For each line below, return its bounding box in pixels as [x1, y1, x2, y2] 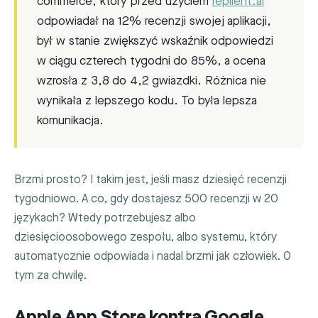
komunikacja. [37, 113, 104, 128]
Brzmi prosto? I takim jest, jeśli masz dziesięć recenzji [14, 172, 287, 187]
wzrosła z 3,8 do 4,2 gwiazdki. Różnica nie [37, 73, 266, 88]
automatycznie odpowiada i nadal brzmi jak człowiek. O [14, 249, 291, 263]
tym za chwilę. [14, 268, 87, 283]
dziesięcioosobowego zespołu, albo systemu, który [14, 230, 277, 244]
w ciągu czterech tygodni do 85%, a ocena [37, 53, 265, 68]
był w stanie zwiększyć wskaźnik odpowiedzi [37, 33, 273, 48]
